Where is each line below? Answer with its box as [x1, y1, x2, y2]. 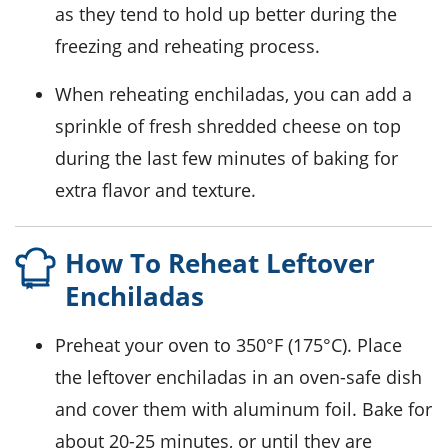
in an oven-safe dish [247, 365, 422, 390]
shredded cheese [197, 114, 341, 139]
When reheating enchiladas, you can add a [55, 82, 72, 107]
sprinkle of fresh [55, 114, 197, 139]
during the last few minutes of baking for [55, 146, 398, 171]
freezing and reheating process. [55, 34, 320, 59]
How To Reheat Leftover [65, 245, 375, 282]
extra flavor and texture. [55, 178, 256, 203]
